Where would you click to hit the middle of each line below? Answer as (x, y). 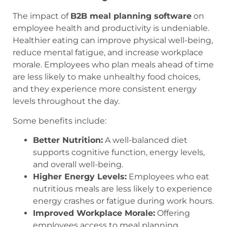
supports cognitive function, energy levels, (119, 153)
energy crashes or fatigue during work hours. (123, 201)
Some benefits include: (60, 121)
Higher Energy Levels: (80, 177)
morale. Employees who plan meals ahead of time (113, 65)
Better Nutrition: (68, 140)
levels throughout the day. (66, 101)
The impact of (42, 16)
